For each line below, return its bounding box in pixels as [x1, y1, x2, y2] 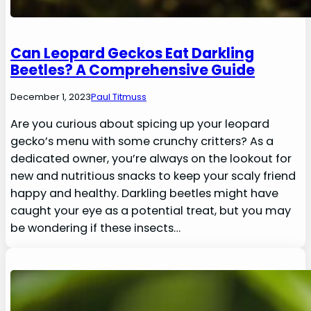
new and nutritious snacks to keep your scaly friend [10, 168, 296, 185]
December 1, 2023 [10, 90, 92, 104]
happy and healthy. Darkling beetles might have [10, 185, 279, 202]
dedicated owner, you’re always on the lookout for [10, 151, 292, 167]
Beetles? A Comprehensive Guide [10, 60, 255, 80]
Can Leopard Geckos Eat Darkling [10, 43, 255, 63]
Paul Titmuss [91, 90, 147, 104]
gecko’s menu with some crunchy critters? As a [10, 133, 274, 150]
